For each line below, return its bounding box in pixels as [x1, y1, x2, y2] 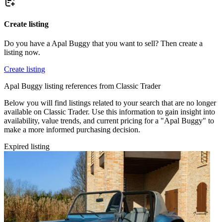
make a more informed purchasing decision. [4, 125, 140, 134]
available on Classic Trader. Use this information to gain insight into [4, 107, 215, 116]
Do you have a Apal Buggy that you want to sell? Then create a [4, 39, 203, 48]
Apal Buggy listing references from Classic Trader [4, 81, 161, 90]
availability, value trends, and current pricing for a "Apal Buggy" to [4, 116, 214, 125]
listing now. [4, 48, 40, 56]
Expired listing [4, 142, 50, 151]
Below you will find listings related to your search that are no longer [4, 98, 216, 107]
